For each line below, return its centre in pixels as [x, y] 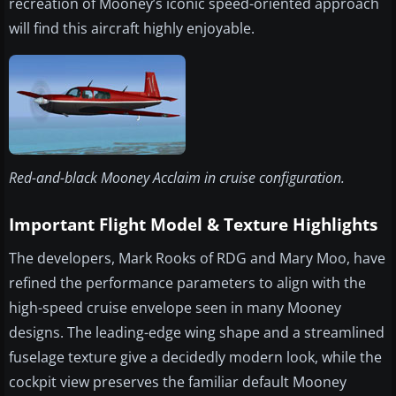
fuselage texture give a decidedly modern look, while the [195, 358]
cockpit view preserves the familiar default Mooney [178, 382]
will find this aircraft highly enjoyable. [132, 29]
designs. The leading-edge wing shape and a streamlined [197, 333]
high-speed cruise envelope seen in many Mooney [175, 308]
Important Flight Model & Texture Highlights [193, 225]
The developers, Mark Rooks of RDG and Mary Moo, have [197, 259]
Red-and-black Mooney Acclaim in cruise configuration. [177, 178]
